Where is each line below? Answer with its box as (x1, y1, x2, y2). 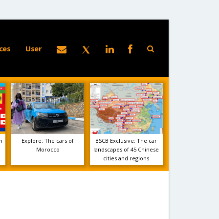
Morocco (36, 146, 60, 153)
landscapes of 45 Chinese (93, 146, 159, 153)
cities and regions (103, 154, 150, 162)
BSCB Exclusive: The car (95, 137, 157, 144)
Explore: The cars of (22, 137, 74, 144)
